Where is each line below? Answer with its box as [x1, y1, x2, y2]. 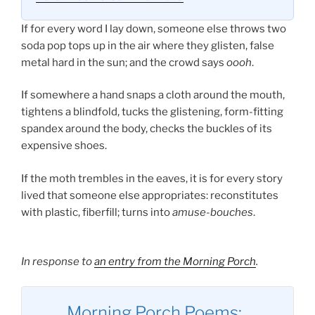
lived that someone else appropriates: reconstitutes [21, 188, 278, 202]
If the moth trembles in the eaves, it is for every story [21, 172, 283, 185]
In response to [21, 255, 94, 269]
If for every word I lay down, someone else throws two [21, 22, 286, 35]
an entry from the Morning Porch [94, 255, 256, 269]
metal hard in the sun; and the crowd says [21, 56, 226, 69]
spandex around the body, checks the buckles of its [21, 122, 272, 136]
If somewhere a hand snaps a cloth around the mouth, [21, 89, 285, 102]
